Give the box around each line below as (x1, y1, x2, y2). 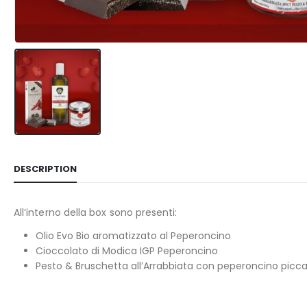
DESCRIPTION (14, 162, 77, 176)
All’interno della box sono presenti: (14, 206, 177, 220)
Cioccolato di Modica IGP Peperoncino (36, 244, 218, 258)
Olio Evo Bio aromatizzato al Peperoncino (36, 229, 231, 243)
